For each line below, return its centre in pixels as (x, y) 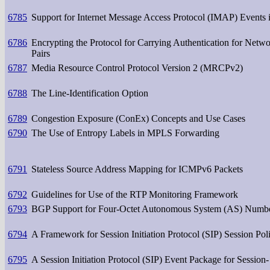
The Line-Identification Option (90, 93)
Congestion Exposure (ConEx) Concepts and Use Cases (138, 118)
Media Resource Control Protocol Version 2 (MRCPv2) (137, 67)
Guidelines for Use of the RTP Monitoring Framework (135, 194)
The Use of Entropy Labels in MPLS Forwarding (125, 133)
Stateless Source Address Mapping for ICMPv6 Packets (137, 169)
